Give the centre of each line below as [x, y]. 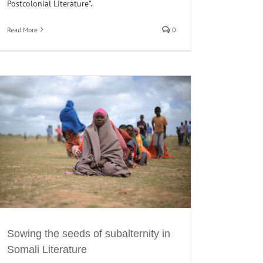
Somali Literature [47, 249]
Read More [22, 29]
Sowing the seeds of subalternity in [89, 233]
